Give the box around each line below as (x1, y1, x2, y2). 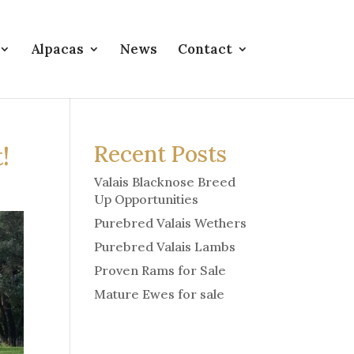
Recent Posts (94, 140, 228, 168)
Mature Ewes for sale (94, 286, 225, 302)
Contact (177, 40, 232, 58)
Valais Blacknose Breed (94, 174, 236, 190)
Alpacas (30, 40, 84, 58)
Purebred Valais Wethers (94, 215, 247, 231)
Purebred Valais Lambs (94, 239, 236, 254)
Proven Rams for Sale (94, 262, 227, 278)
